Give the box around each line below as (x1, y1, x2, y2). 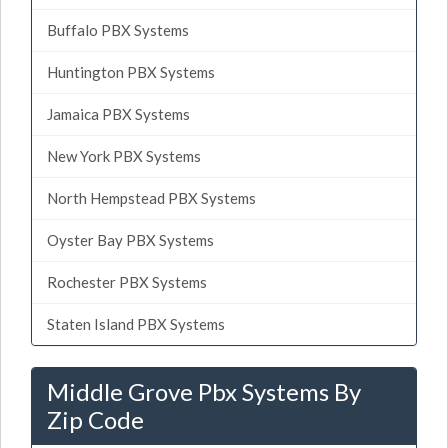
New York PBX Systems (47, 146, 201, 165)
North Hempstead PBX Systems (47, 188, 256, 207)
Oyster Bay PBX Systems (47, 230, 214, 249)
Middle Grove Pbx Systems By (47, 376, 361, 406)
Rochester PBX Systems (47, 272, 207, 291)
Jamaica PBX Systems (47, 104, 190, 123)
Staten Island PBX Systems (47, 314, 225, 333)
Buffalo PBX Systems (47, 20, 189, 39)
